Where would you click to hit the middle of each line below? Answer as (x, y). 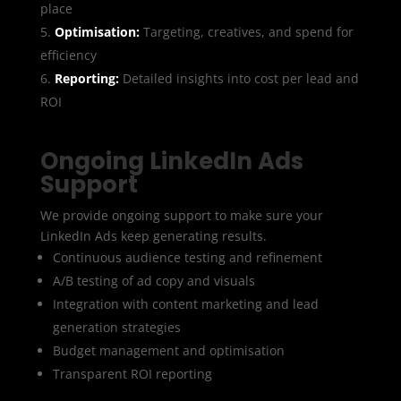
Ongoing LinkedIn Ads (171, 161)
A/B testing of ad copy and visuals (154, 280)
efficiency (68, 55)
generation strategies (116, 327)
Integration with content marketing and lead (185, 303)
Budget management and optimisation (168, 350)
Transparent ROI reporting (132, 373)
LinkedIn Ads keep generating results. (153, 235)
